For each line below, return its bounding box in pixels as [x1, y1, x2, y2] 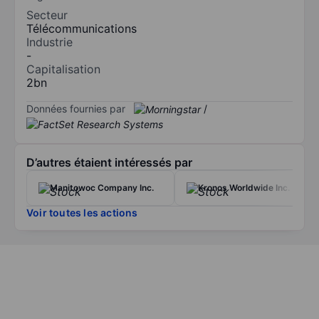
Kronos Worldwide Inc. [198, 182, 290, 194]
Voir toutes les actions [26, 206, 138, 219]
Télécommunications [26, 21, 137, 36]
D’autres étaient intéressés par [26, 155, 192, 170]
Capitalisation [26, 61, 100, 76]
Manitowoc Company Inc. [50, 182, 154, 194]
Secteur [26, 7, 68, 22]
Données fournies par [26, 102, 125, 115]
